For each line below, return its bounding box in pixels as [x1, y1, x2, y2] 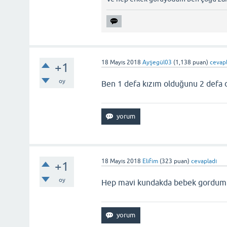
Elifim [142, 158, 159, 165]
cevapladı [191, 158, 217, 165]
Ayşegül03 [142, 59, 172, 66]
